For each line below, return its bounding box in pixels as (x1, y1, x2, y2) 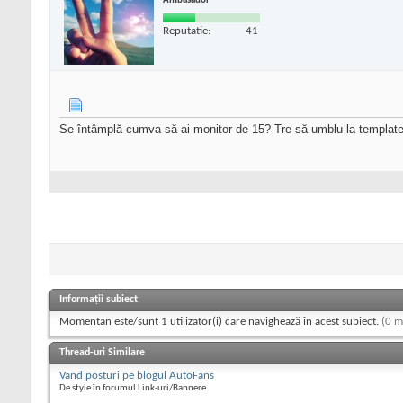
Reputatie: (163, 24, 210, 37)
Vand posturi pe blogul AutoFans (59, 370, 214, 382)
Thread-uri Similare (59, 347, 145, 359)
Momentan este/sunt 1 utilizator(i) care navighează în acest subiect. (59, 316, 381, 328)
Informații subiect (59, 294, 138, 306)
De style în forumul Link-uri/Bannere (59, 383, 206, 394)
